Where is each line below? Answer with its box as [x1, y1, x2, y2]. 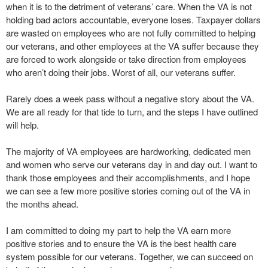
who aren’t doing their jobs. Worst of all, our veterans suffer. [6, 66, 240, 79]
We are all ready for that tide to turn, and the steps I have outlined [6, 105, 258, 118]
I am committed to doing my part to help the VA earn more [6, 224, 231, 237]
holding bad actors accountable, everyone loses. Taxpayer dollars [6, 13, 261, 26]
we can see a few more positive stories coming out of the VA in [6, 184, 250, 197]
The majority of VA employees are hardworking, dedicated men [6, 145, 251, 158]
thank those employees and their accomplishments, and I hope [6, 171, 250, 184]
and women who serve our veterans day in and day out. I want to [6, 158, 257, 171]
